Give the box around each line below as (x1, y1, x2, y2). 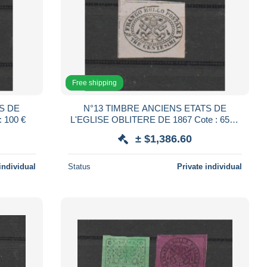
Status (67, 162, 91, 171)
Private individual (176, 162, 242, 171)
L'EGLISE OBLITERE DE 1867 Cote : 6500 (70, 114, 195, 125)
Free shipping (72, 78, 117, 87)
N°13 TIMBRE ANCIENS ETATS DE (83, 103, 226, 113)
